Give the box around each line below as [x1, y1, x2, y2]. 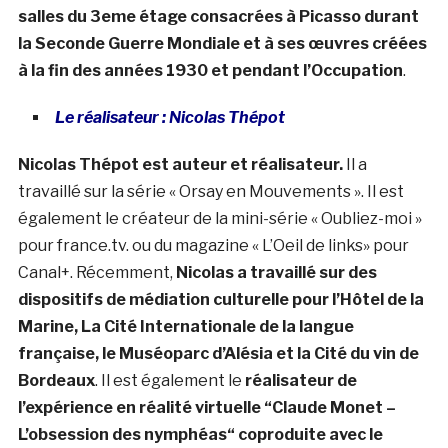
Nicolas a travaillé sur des [175, 263, 377, 283]
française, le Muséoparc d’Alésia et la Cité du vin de [17, 344, 419, 364]
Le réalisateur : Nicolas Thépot [54, 108, 285, 128]
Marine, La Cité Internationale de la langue [17, 317, 354, 337]
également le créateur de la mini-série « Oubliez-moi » [17, 209, 422, 229]
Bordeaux [17, 371, 95, 391]
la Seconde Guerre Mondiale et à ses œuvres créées [17, 34, 427, 54]
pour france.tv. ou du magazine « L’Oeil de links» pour [17, 236, 409, 256]
